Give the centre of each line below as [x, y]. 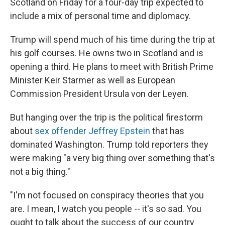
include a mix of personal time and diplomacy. [100, 16]
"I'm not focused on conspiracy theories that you [107, 195]
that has [167, 131]
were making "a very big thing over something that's [113, 158]
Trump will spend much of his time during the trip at [113, 39]
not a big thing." [40, 172]
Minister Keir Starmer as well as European [93, 80]
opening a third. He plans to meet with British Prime [112, 67]
